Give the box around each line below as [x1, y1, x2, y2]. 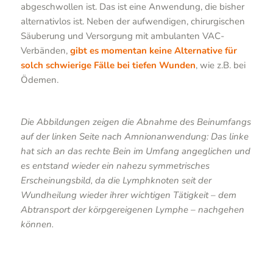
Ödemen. [20, 73, 58, 86]
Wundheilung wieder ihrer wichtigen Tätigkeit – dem [20, 189, 236, 202]
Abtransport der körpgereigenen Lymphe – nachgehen [20, 204, 244, 216]
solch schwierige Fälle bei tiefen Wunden [20, 58, 196, 71]
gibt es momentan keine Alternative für [69, 44, 237, 57]
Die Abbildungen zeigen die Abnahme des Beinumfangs [20, 116, 251, 129]
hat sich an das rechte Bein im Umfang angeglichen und [20, 145, 250, 158]
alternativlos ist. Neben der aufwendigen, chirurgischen [20, 15, 245, 27]
